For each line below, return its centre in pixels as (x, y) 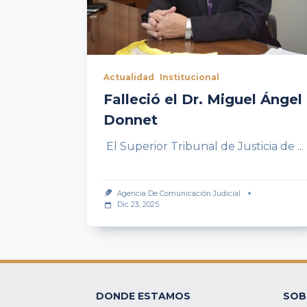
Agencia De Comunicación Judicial (179, 194)
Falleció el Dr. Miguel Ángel (203, 99)
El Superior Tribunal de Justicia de (199, 146)
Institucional (189, 77)
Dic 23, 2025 (138, 205)
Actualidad (129, 77)
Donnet (133, 120)
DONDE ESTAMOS (143, 296)
